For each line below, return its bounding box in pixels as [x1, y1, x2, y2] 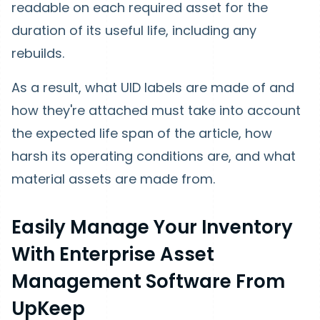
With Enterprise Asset [11, 241, 214, 267]
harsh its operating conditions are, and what [11, 147, 296, 165]
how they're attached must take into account [11, 101, 301, 119]
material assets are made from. [11, 170, 215, 188]
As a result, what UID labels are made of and [11, 79, 294, 96]
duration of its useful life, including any [11, 21, 256, 39]
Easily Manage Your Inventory [11, 214, 293, 240]
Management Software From [11, 269, 285, 294]
